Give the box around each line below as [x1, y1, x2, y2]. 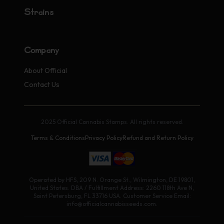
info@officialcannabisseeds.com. [66, 200, 157, 208]
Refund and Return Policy [122, 134, 193, 142]
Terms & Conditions [30, 134, 85, 142]
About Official [24, 66, 67, 75]
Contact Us [24, 80, 59, 89]
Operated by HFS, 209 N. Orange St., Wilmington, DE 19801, [29, 176, 195, 184]
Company [24, 46, 59, 55]
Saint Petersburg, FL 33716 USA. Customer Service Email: [33, 192, 191, 200]
